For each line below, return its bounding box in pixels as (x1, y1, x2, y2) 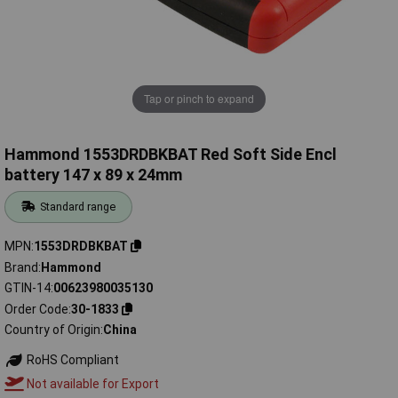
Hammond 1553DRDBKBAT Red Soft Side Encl (4, 145, 337, 164)
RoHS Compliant (23, 353, 119, 368)
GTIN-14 (4, 281, 51, 296)
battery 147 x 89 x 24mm (4, 165, 182, 185)
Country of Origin (4, 322, 100, 338)
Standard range (40, 200, 116, 214)
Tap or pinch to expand (144, 91, 254, 107)
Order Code (4, 301, 68, 316)
